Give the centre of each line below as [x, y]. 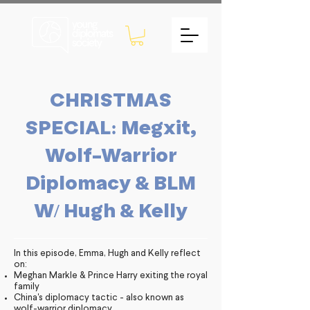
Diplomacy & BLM [111, 182]
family [29, 286]
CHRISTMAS [111, 99]
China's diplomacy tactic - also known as [99, 298]
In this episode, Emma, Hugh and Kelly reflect [107, 253]
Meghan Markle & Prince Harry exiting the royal [111, 275]
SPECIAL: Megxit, [111, 127]
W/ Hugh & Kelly [111, 210]
